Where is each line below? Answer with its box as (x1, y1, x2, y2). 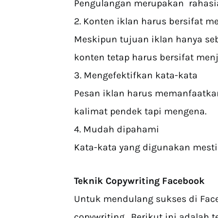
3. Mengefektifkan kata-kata (74, 70, 198, 81)
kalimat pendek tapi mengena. (74, 106, 206, 117)
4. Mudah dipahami (74, 124, 159, 135)
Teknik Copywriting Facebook (74, 175, 205, 186)
